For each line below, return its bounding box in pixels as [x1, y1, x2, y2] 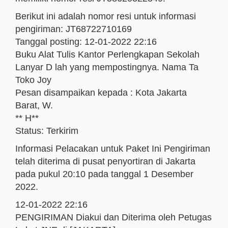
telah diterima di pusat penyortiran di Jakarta [15, 156, 195, 166]
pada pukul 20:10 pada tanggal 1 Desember [15, 169, 193, 179]
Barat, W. [15, 100, 53, 110]
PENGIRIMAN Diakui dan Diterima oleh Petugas [15, 212, 212, 222]
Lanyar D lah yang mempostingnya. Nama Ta [15, 62, 198, 72]
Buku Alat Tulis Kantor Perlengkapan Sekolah [15, 49, 199, 60]
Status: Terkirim [15, 126, 78, 136]
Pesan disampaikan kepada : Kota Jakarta [15, 88, 187, 98]
